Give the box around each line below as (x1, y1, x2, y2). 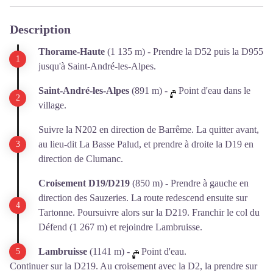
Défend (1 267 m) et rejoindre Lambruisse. (38, 222, 202, 233)
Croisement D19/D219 (38, 178, 130, 189)
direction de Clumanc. (38, 154, 123, 165)
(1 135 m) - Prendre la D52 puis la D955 (105, 46, 263, 57)
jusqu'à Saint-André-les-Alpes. (38, 61, 156, 72)
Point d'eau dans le (176, 85, 250, 96)
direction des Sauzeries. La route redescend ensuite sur (38, 193, 247, 204)
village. (38, 100, 66, 111)
